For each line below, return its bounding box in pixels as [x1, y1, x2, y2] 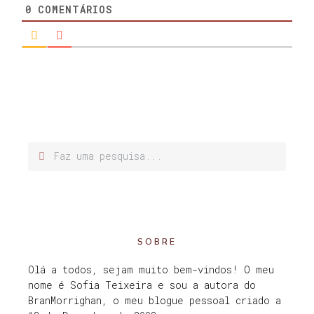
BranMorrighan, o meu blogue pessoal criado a [28, 293, 281, 307]
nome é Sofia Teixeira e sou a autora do [28, 278, 256, 292]
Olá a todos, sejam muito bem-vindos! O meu [28, 262, 274, 276]
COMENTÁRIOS [32, 2, 113, 16]
